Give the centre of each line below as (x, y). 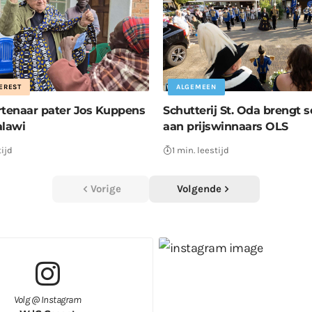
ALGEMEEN (196, 87)
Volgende (199, 188)
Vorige (106, 188)
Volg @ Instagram (47, 299)
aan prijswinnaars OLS (226, 126)
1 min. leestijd (201, 150)
